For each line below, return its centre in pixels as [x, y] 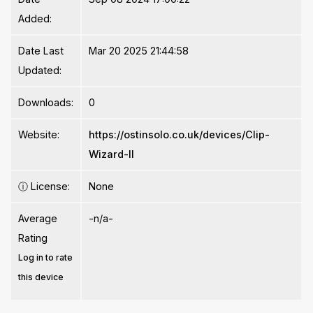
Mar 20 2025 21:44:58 [139, 50]
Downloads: [46, 102]
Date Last [41, 50]
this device [41, 277]
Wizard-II [112, 154]
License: [49, 186]
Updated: [40, 70]
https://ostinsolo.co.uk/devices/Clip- [180, 134]
